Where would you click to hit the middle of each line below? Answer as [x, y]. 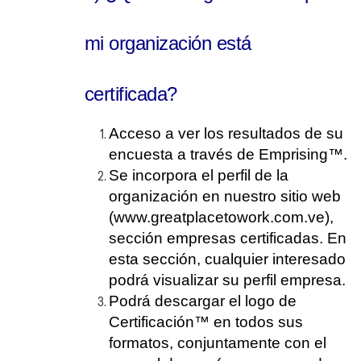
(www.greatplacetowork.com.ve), [221, 217]
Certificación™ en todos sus [206, 322]
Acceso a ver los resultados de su [226, 133]
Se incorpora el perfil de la [199, 175]
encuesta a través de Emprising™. [228, 154]
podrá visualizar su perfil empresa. [227, 280]
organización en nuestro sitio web [225, 196]
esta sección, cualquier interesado [227, 259]
